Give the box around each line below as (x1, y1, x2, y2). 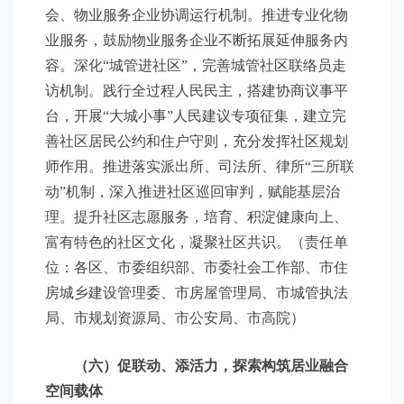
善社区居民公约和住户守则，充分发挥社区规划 (45, 133, 348, 149)
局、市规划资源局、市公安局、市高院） (45, 310, 305, 326)
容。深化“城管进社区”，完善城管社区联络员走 (45, 58, 346, 73)
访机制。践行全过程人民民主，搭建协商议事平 (45, 83, 348, 98)
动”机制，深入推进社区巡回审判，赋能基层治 (45, 184, 340, 199)
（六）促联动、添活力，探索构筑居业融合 (74, 358, 348, 373)
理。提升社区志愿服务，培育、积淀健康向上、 (45, 209, 348, 225)
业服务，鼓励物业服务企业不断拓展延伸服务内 (45, 32, 348, 48)
